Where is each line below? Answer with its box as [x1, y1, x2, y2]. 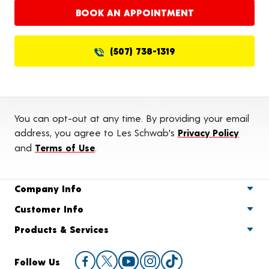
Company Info [14, 183, 82, 194]
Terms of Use [35, 142, 95, 153]
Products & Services [14, 223, 109, 235]
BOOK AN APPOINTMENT [75, 7, 194, 18]
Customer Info [14, 203, 83, 214]
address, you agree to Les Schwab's [14, 127, 178, 138]
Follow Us [14, 256, 60, 267]
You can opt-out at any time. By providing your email [14, 112, 249, 124]
